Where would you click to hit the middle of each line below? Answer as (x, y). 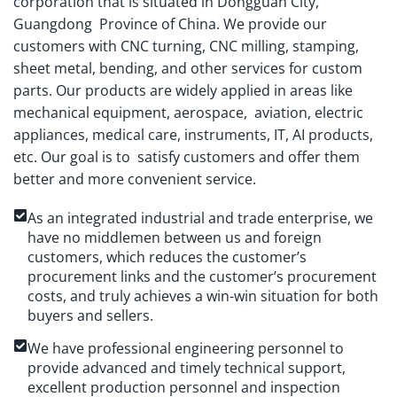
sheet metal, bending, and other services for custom (188, 69)
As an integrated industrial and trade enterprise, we (200, 218)
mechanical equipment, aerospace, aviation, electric (188, 113)
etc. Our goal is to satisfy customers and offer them (187, 157)
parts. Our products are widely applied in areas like (183, 91)
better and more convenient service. (135, 179)
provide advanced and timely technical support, (187, 368)
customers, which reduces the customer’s (167, 257)
